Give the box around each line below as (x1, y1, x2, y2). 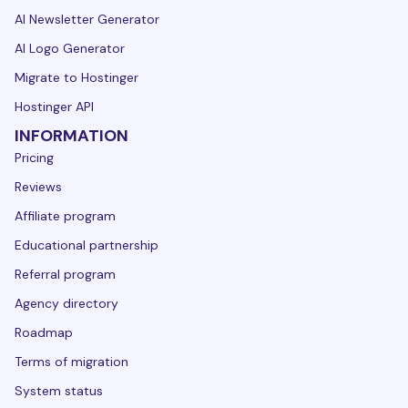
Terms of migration (15, 352, 128, 370)
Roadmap (15, 323, 73, 341)
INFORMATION (15, 124, 128, 147)
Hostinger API (15, 97, 94, 115)
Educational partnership (15, 236, 158, 253)
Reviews (15, 178, 62, 195)
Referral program (15, 265, 116, 282)
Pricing (15, 148, 54, 166)
